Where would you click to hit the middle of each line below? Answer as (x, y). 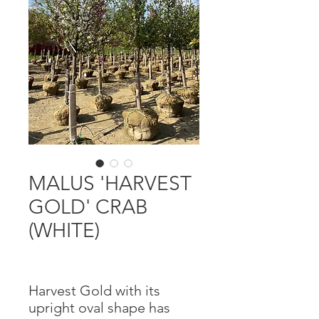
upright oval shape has (99, 308)
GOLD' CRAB (88, 207)
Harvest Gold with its (94, 291)
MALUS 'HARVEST (110, 183)
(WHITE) (64, 230)
